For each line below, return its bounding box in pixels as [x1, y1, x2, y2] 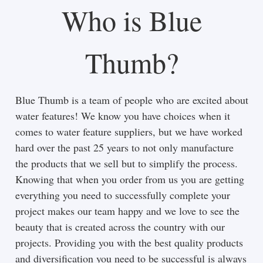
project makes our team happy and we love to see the [15, 203, 240, 218]
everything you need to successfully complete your [15, 187, 230, 202]
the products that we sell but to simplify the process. [15, 156, 238, 170]
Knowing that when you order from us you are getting [15, 171, 244, 186]
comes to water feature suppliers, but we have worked [15, 124, 242, 139]
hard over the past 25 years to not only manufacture [15, 140, 234, 154]
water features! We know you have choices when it [15, 108, 230, 123]
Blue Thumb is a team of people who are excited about [15, 92, 248, 107]
